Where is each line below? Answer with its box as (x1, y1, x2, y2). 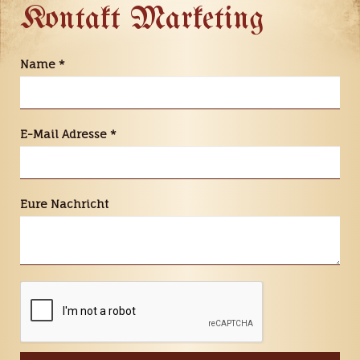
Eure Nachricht (20, 197, 108, 211)
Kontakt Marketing (20, 3, 264, 37)
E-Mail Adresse (20, 127, 110, 141)
